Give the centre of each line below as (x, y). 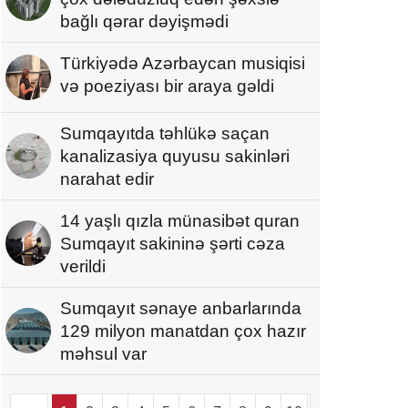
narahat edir (107, 178)
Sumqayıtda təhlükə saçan (165, 133)
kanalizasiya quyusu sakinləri (175, 156)
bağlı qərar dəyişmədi (144, 21)
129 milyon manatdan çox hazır (183, 331)
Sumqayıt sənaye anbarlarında (181, 308)
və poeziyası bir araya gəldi (167, 86)
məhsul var (103, 353)
